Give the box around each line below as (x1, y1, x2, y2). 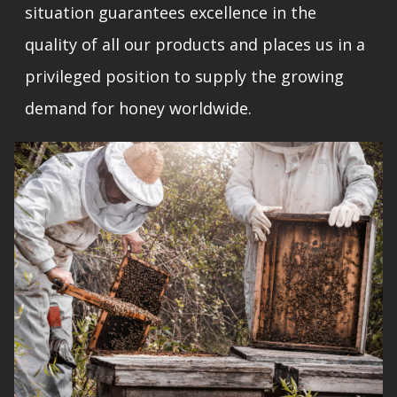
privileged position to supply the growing (25, 65, 344, 87)
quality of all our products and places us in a (25, 33, 365, 55)
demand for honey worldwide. (25, 97, 252, 119)
